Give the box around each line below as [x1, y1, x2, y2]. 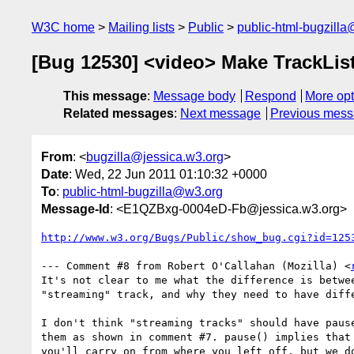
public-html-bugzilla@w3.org [62, 184, 223, 198]
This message [63, 89, 147, 104]
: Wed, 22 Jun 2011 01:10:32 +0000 [69, 167, 267, 181]
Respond [244, 89, 296, 104]
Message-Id [41, 201, 110, 216]
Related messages [63, 107, 174, 121]
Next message [180, 107, 261, 121]
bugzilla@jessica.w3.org [86, 149, 224, 164]
